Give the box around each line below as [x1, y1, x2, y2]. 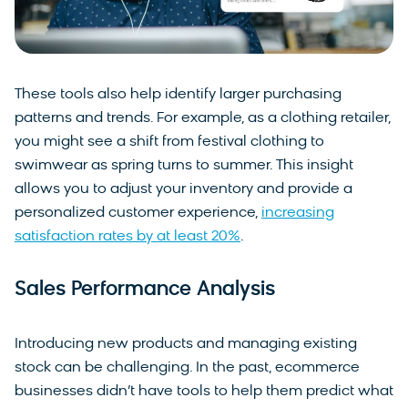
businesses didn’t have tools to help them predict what [15, 384, 393, 400]
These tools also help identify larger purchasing [15, 87, 342, 103]
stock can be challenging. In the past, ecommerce [15, 361, 360, 376]
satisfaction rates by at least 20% [15, 229, 240, 245]
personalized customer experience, [15, 206, 261, 221]
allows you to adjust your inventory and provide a [15, 182, 352, 198]
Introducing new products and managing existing [15, 337, 357, 352]
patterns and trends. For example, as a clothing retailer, [15, 111, 391, 127]
